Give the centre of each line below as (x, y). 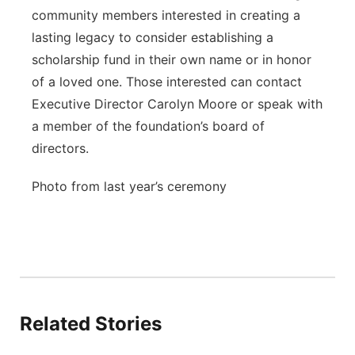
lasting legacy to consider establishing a (153, 37)
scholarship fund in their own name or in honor (172, 59)
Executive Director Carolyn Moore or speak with (177, 104)
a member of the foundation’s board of (148, 126)
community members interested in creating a (166, 15)
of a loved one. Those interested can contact (167, 82)
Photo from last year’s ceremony (129, 186)
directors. (60, 148)
